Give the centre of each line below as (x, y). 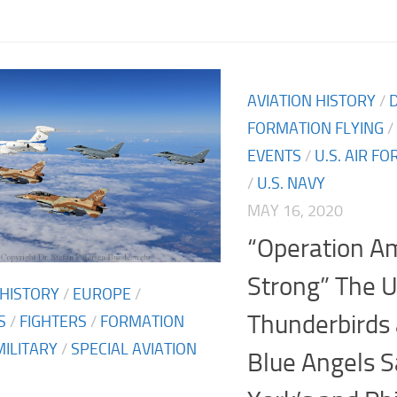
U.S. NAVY (291, 183)
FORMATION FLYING (315, 128)
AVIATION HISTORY (311, 101)
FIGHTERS (53, 321)
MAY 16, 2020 (295, 210)
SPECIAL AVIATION (134, 349)
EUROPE (102, 294)
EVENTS (274, 156)
